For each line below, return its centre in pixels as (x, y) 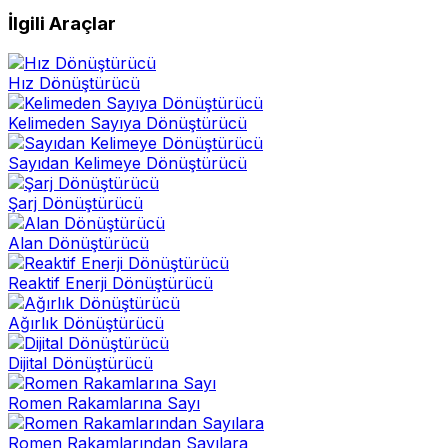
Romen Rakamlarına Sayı (104, 403)
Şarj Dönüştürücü (75, 203)
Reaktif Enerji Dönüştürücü (110, 283)
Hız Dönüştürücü (74, 83)
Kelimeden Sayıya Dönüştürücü (127, 123)
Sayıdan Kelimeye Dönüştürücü (127, 163)
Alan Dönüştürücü (78, 243)
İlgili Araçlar (62, 23)
